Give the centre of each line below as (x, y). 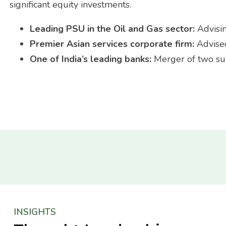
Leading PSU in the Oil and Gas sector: (114, 29)
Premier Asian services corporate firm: (114, 44)
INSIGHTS (35, 212)
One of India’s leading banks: (92, 59)
